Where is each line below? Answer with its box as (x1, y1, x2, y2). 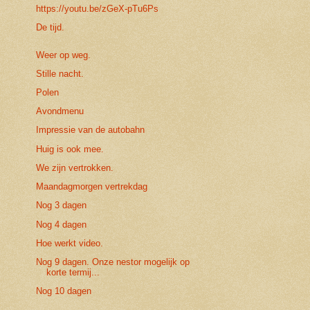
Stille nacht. (36, 68, 84, 79)
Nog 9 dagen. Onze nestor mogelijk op (36, 257, 190, 268)
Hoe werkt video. (36, 237, 104, 248)
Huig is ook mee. (36, 143, 104, 154)
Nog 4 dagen (36, 219, 87, 230)
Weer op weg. (36, 49, 91, 60)
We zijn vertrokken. (36, 162, 114, 173)
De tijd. (36, 22, 65, 33)
